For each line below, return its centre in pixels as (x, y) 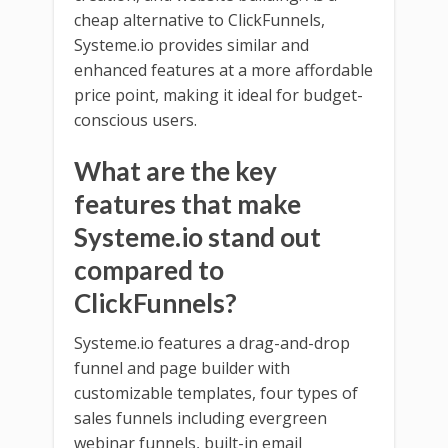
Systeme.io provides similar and (191, 44)
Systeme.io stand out (197, 236)
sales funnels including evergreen (200, 417)
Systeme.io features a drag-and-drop (212, 342)
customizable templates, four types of (216, 392)
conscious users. (135, 119)
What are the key (175, 170)
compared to (149, 269)
